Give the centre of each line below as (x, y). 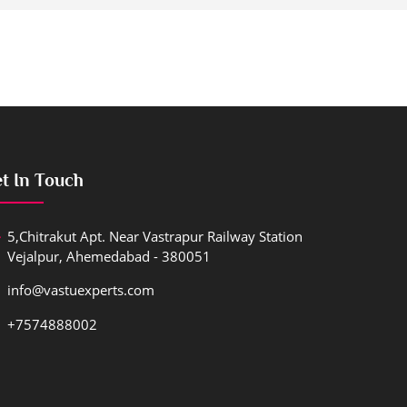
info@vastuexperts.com (81, 290)
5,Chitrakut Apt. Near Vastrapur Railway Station (155, 236)
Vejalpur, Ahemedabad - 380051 (109, 256)
